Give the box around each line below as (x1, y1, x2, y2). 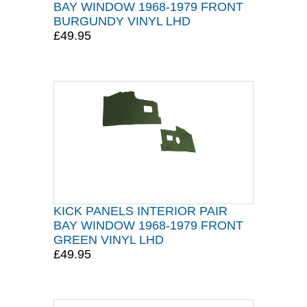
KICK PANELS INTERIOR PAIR (53, 204, 228, 218)
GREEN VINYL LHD (53, 233, 164, 247)
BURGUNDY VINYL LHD (53, 14, 191, 28)
